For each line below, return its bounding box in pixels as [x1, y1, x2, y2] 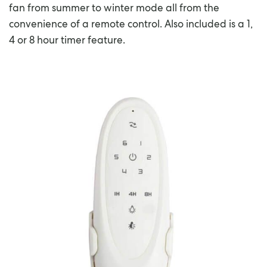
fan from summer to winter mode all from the [9, 4, 219, 14]
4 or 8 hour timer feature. [9, 36, 125, 46]
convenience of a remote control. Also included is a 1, [9, 20, 253, 30]
